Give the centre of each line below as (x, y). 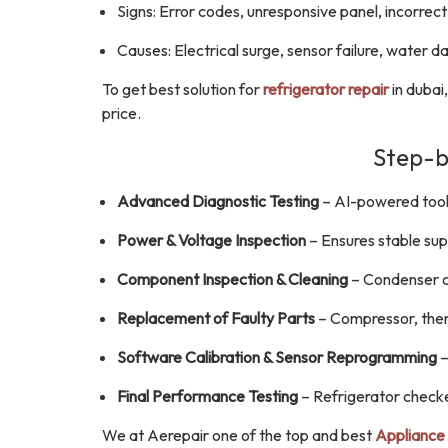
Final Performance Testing (207, 396)
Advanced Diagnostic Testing (218, 201)
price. (121, 113)
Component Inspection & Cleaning (232, 279)
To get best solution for (182, 89)
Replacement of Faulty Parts (216, 318)
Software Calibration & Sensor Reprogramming (277, 357)
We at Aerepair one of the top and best (238, 435)
